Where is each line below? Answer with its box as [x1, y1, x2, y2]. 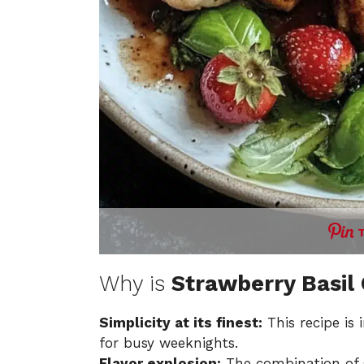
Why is [99, 270, 171, 297]
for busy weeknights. [99, 334, 238, 351]
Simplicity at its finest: [99, 314, 262, 331]
